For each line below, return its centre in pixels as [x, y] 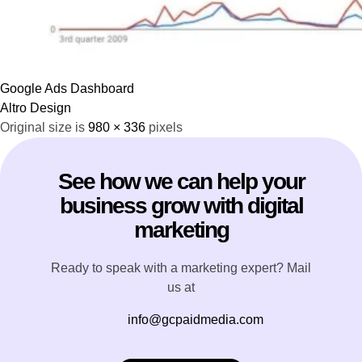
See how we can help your [181, 181]
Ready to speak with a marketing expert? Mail [181, 267]
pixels [164, 127]
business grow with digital [181, 205]
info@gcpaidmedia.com [196, 319]
